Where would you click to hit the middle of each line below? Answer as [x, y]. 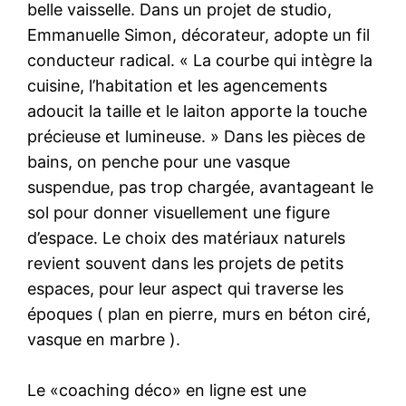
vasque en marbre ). [104, 339]
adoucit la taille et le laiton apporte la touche [198, 111]
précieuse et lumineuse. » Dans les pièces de [197, 136]
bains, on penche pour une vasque [159, 161]
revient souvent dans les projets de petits [186, 263]
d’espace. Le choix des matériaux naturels [187, 237]
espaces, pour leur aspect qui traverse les [186, 288]
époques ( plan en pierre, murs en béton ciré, [199, 314]
